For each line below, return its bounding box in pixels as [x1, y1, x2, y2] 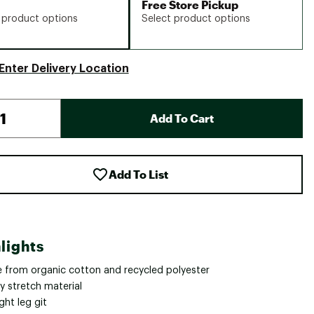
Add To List [108, 168, 168, 181]
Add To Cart [149, 111, 214, 125]
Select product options [142, 14, 251, 24]
